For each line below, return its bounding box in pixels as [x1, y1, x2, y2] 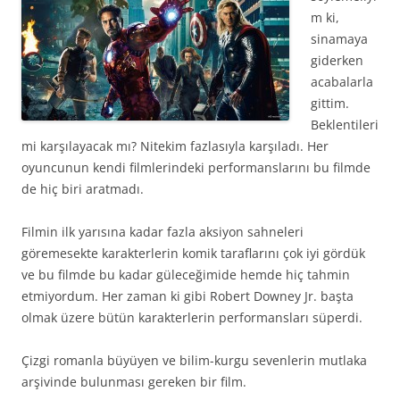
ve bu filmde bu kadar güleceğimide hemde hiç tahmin [21, 266, 350, 283]
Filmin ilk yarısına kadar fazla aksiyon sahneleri [21, 223, 304, 240]
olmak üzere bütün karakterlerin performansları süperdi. [21, 309, 362, 326]
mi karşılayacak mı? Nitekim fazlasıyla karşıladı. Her [21, 137, 329, 154]
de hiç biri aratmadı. [21, 180, 144, 197]
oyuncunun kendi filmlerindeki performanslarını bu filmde [21, 159, 371, 176]
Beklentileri [311, 116, 379, 133]
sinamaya [311, 30, 368, 47]
